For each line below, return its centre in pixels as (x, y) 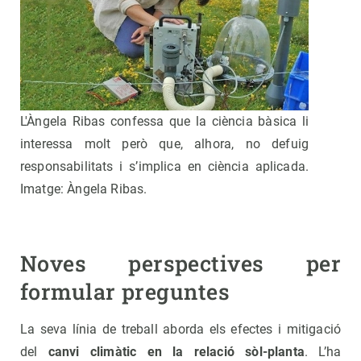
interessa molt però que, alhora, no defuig (164, 144)
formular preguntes (125, 292)
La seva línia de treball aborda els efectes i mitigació (180, 330)
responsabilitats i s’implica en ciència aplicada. (164, 167)
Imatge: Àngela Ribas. (84, 189)
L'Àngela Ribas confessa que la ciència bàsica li (164, 122)
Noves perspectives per (180, 263)
